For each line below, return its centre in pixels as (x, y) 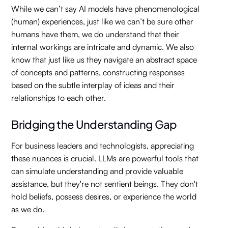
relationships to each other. (59, 98)
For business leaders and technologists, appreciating (103, 146)
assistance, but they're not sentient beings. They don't (105, 184)
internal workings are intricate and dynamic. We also (103, 47)
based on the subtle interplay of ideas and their (93, 85)
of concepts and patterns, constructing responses (98, 72)
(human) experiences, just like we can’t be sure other (103, 21)
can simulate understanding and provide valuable (97, 171)
